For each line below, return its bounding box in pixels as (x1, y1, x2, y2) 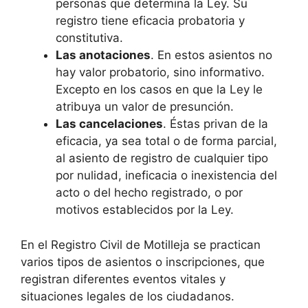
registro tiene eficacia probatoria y (56, 14, 245, 28)
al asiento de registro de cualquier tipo (56, 151, 268, 166)
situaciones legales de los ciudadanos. (21, 289, 234, 303)
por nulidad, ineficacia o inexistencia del (56, 168, 277, 183)
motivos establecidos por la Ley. (56, 203, 234, 217)
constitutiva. (56, 31, 123, 45)
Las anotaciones (56, 48, 151, 63)
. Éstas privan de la (163, 117, 268, 131)
